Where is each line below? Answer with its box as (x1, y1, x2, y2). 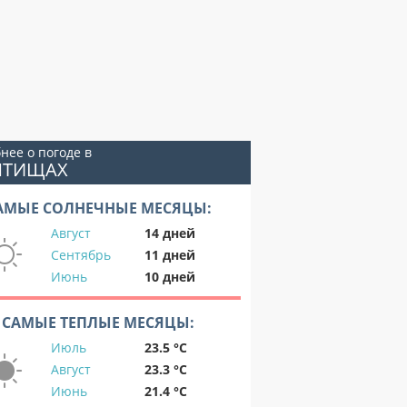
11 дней (144, 246, 195, 263)
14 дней (144, 224, 195, 242)
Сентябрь (51, 246, 111, 263)
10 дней (144, 268, 195, 285)
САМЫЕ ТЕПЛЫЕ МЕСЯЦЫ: (2, 313, 194, 333)
